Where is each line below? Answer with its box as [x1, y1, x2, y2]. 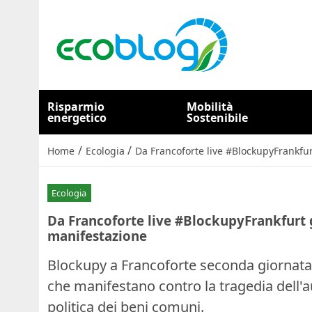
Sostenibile [187, 110, 249, 125]
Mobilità [187, 99, 234, 114]
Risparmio [47, 99, 104, 114]
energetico [47, 110, 107, 125]
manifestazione [47, 226, 147, 244]
